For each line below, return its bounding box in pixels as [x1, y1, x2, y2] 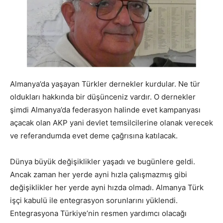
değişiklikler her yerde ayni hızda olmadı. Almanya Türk [10, 182, 204, 192]
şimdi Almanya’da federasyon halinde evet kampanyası [10, 105, 201, 114]
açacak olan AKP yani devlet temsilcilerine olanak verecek [10, 117, 213, 127]
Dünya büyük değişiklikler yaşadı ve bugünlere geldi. [10, 156, 195, 166]
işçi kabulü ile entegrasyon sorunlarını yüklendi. [10, 195, 178, 205]
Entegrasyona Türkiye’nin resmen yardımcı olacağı [10, 208, 187, 218]
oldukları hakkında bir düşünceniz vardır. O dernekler [10, 92, 196, 102]
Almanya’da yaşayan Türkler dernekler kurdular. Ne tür [10, 79, 200, 89]
